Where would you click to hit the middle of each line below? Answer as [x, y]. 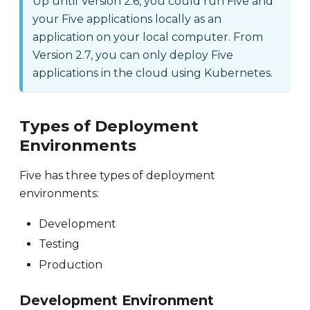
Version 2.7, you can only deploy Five [133, 55]
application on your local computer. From [148, 37]
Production [71, 264]
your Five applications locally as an [127, 19]
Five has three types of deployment [117, 176]
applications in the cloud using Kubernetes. [153, 73]
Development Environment [117, 300]
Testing [59, 244]
